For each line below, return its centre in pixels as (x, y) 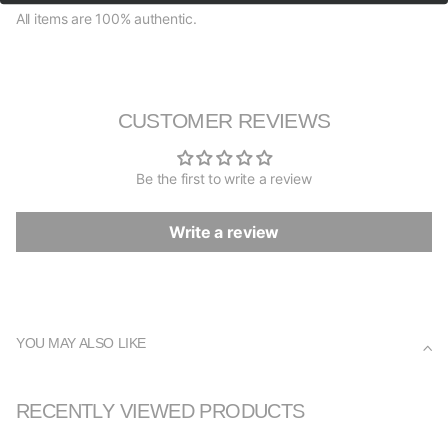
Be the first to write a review (224, 179)
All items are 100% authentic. (106, 19)
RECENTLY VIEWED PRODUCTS (160, 411)
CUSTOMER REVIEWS (224, 121)
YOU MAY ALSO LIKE (81, 343)
